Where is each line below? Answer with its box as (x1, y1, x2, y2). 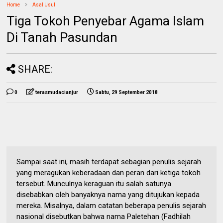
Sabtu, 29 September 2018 (95, 90, 158, 95)
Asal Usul (32, 2, 56, 7)
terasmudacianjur (35, 90, 79, 95)
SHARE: (18, 63, 53, 75)
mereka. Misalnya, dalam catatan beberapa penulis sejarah (16, 201, 207, 210)
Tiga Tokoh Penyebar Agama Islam (6, 13, 205, 28)
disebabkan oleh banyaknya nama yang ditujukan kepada (16, 190, 200, 199)
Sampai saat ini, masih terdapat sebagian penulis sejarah (16, 157, 202, 166)
